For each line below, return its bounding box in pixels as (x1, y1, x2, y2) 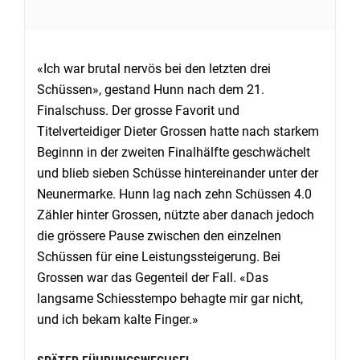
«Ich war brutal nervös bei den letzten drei (37, 60, 271, 76)
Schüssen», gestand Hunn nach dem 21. (37, 81, 264, 97)
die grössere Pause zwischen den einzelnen (37, 227, 281, 243)
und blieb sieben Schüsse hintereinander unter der (37, 165, 318, 181)
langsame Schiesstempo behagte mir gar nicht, (37, 290, 303, 306)
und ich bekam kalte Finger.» (37, 311, 198, 327)
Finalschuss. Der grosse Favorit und (37, 102, 239, 118)
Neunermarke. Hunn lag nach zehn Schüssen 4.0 (37, 186, 312, 202)
